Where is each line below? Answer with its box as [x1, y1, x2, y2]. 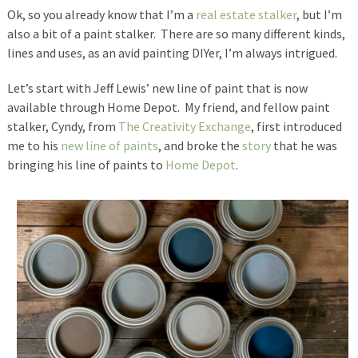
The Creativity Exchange [117, 117, 251, 134]
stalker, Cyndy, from [6, 117, 118, 134]
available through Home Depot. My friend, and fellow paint [6, 98, 330, 115]
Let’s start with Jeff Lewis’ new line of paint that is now [6, 79, 308, 96]
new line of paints [60, 137, 158, 153]
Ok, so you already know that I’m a [6, 6, 196, 22]
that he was [270, 137, 337, 153]
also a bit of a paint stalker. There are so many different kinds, [6, 25, 345, 42]
